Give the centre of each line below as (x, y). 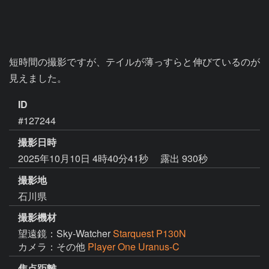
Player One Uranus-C (134, 247)
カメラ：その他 (53, 247)
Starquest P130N (150, 234)
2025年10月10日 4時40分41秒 (84, 158)
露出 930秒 (184, 158)
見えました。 (38, 78)
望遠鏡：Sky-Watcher (65, 234)
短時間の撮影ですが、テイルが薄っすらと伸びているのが (134, 62)
